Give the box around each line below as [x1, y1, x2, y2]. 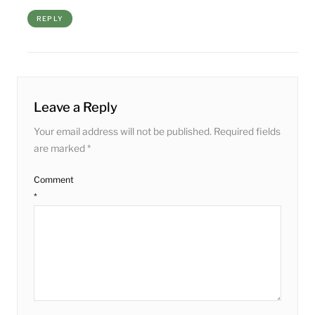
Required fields [213, 126, 281, 138]
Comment [33, 174, 74, 185]
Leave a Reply [33, 99, 117, 115]
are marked [33, 143, 87, 155]
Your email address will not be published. [33, 126, 212, 138]
